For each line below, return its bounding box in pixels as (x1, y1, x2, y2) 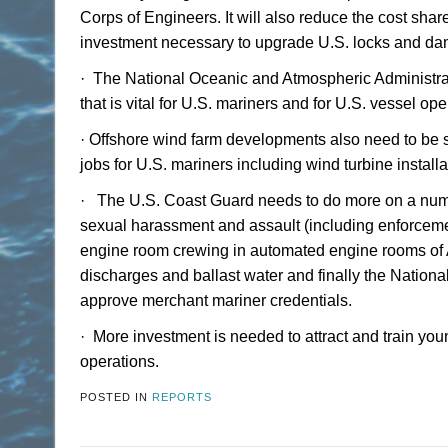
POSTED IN (80, 390, 152, 403)
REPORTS (152, 390, 212, 403)
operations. (80, 353, 159, 371)
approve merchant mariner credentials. (80, 292, 360, 310)
